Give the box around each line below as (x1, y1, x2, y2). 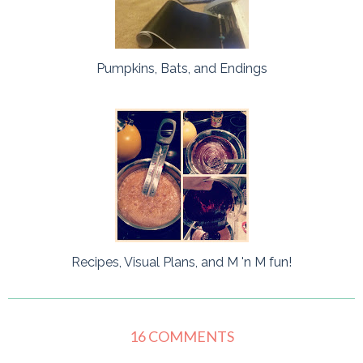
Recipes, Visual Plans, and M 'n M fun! (71, 254, 292, 271)
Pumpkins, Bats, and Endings (96, 61, 267, 77)
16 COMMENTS (129, 327, 234, 346)
